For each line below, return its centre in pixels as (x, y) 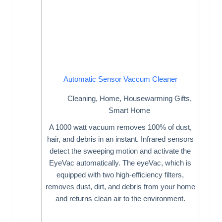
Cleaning (81, 98)
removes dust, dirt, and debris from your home (120, 186)
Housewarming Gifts (156, 98)
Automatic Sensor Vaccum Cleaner (120, 79)
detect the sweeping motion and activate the (120, 151)
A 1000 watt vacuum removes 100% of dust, (120, 127)
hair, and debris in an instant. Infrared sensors (120, 139)
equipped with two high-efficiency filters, (120, 174)
